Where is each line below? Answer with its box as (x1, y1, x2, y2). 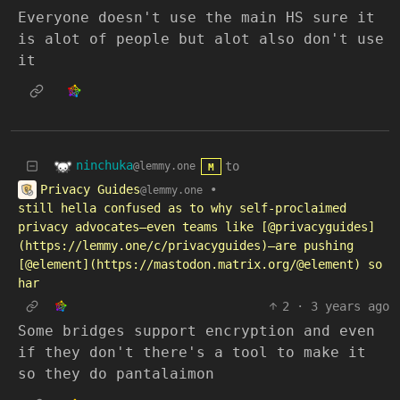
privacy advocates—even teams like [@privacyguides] (18, 220, 375, 234)
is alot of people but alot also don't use (18, 29, 384, 47)
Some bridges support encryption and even (18, 322, 375, 339)
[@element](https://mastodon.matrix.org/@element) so (18, 257, 382, 271)
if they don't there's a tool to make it (18, 344, 366, 361)
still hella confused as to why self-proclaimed (18, 201, 346, 215)
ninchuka (76, 158, 133, 173)
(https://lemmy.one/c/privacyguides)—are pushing (18, 238, 354, 253)
